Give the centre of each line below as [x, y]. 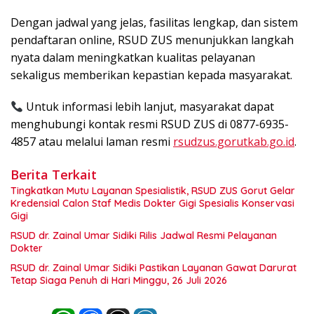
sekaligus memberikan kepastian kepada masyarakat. [151, 75]
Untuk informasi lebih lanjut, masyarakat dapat [149, 107]
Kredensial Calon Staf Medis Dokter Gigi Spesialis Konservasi [152, 204]
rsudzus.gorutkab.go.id [234, 142]
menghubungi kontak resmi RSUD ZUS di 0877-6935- [150, 124]
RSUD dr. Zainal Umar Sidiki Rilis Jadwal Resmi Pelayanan [144, 236]
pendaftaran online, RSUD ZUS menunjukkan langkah [152, 40]
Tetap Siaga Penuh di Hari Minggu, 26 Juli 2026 [119, 281]
